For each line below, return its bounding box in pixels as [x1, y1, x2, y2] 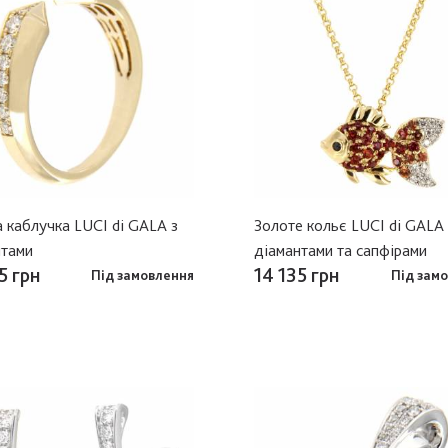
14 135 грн [254, 262, 339, 287]
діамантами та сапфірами [254, 239, 427, 260]
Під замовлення [91, 266, 194, 283]
